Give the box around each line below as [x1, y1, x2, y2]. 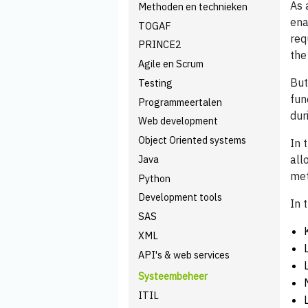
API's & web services [138, 247, 230, 261]
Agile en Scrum [138, 57, 204, 70]
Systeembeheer [138, 269, 208, 283]
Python [138, 171, 171, 185]
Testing [138, 76, 173, 89]
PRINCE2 [138, 38, 182, 52]
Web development [138, 114, 219, 128]
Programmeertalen [138, 95, 223, 109]
